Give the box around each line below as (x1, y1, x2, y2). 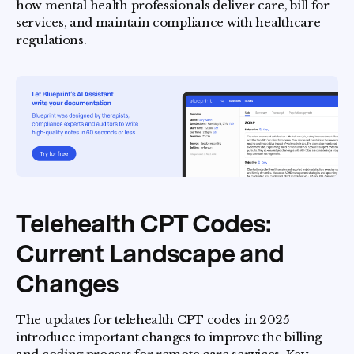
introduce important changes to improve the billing (16, 330, 322, 345)
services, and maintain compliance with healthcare (16, 15, 321, 30)
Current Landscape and (16, 238, 284, 269)
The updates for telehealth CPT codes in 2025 (16, 312, 290, 327)
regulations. (16, 32, 87, 47)
